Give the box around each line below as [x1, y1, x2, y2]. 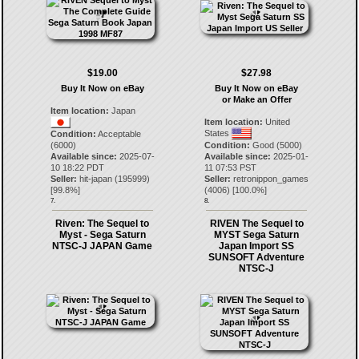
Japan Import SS [219, 240, 295, 252]
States [204, 128, 232, 138]
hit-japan [79, 174, 112, 184]
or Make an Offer [221, 95, 292, 104]
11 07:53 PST [204, 163, 257, 172]
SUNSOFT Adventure [208, 252, 305, 263]
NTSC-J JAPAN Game [52, 240, 153, 252]
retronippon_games [233, 174, 309, 184]
